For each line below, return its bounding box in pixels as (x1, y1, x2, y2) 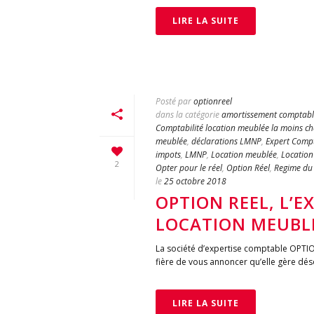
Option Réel (226, 162, 270, 174)
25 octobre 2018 (164, 175, 226, 187)
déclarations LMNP (191, 135, 261, 147)
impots (156, 149, 181, 161)
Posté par (156, 95, 191, 107)
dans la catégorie (156, 109, 219, 121)
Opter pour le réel (156, 162, 222, 174)
